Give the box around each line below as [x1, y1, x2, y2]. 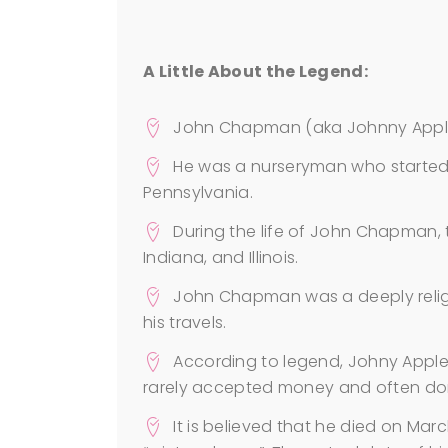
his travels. [143, 311, 227, 334]
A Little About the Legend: [143, 60, 368, 83]
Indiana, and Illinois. [143, 246, 299, 269]
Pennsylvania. [143, 181, 253, 204]
